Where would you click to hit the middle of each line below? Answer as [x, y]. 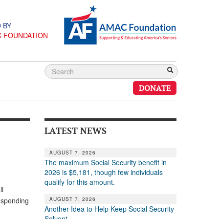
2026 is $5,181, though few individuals [103, 172]
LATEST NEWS [75, 130]
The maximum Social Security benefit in [105, 162]
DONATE [155, 88]
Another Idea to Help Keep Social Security [109, 208]
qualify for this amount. [79, 182]
